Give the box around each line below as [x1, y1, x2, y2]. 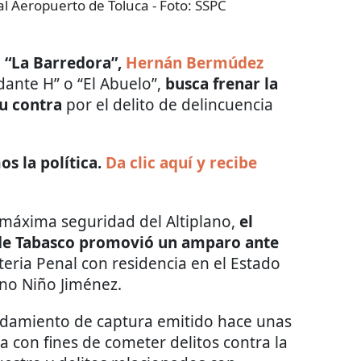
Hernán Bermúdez [126, 52, 263, 74]
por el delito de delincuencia [62, 94, 273, 116]
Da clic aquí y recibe [106, 152, 257, 174]
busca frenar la [165, 73, 278, 95]
